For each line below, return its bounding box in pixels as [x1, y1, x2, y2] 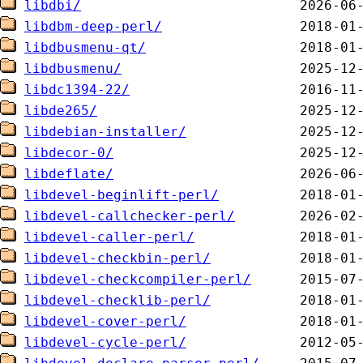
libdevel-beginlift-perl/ [24, 187, 219, 203]
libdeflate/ [24, 166, 113, 181]
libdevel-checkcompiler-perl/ [24, 271, 251, 287]
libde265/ [24, 103, 97, 118]
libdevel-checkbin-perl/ [24, 250, 211, 266]
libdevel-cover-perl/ [24, 314, 186, 329]
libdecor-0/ [24, 145, 113, 160]
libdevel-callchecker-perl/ [24, 208, 235, 224]
